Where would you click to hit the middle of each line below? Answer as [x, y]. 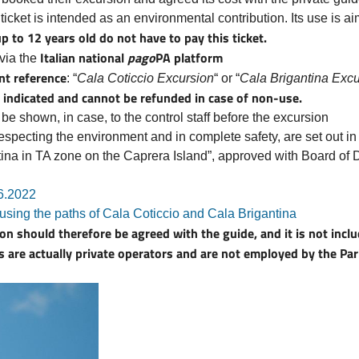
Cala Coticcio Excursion [145, 78]
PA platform [189, 57]
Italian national [84, 57]
